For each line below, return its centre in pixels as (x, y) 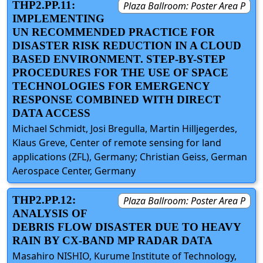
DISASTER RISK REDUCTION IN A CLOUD (127, 45)
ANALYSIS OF (50, 214)
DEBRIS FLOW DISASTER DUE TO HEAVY (127, 227)
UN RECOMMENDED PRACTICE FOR (114, 32)
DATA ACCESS (51, 113)
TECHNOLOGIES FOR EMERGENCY (111, 86)
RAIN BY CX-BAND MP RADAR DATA (112, 241)
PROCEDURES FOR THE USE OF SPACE (120, 72)
